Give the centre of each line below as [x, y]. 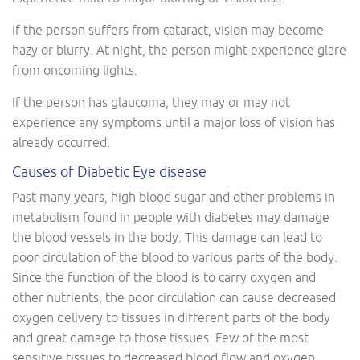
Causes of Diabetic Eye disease [109, 171]
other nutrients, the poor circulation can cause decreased [174, 297]
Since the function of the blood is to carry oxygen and [164, 277]
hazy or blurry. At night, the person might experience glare [179, 49]
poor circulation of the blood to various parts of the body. [175, 257]
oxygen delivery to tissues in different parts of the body [171, 317]
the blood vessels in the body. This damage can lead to [167, 237]
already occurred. [61, 142]
